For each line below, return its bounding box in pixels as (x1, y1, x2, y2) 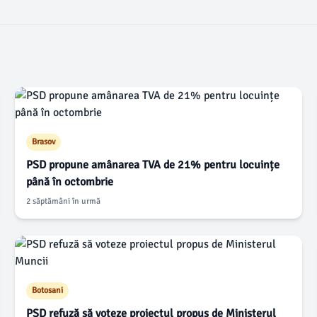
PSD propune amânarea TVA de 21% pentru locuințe (26, 158, 280, 172)
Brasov (32, 137, 56, 147)
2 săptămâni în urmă (26, 196, 101, 207)
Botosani (32, 285, 64, 296)
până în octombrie (26, 175, 114, 189)
